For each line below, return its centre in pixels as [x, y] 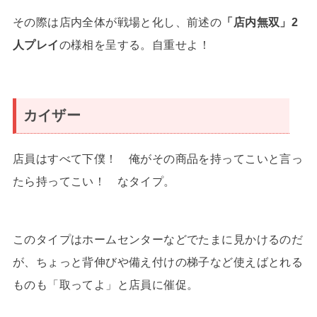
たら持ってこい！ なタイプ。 [94, 181]
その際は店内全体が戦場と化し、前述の [117, 22]
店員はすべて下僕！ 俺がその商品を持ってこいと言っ [158, 159]
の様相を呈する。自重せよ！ [134, 45]
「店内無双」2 [260, 22]
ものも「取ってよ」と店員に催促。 [105, 284]
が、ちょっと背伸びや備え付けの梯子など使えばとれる [158, 261]
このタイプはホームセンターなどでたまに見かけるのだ [158, 239]
